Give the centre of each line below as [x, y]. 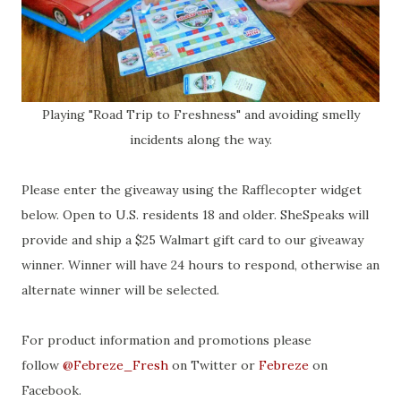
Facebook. [51, 390]
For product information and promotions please [166, 340]
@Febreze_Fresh [115, 365]
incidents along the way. [200, 140]
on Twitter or [213, 365]
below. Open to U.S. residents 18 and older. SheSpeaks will [195, 215]
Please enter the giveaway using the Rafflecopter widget [192, 190]
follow [42, 365]
